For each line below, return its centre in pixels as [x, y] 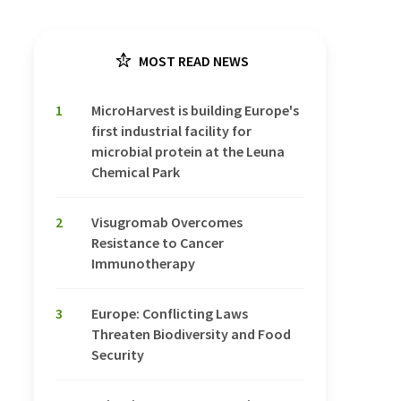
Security [118, 355]
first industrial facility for [171, 131]
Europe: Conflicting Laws [170, 314]
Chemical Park [136, 172]
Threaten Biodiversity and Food [191, 334]
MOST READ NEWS [192, 61]
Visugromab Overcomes [167, 222]
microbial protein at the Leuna [188, 152]
